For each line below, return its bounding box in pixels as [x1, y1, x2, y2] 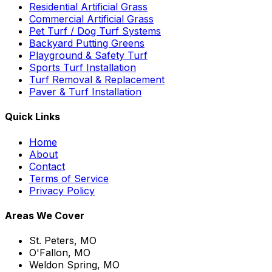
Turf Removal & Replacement [29, 73, 165, 86]
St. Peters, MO [29, 234, 97, 247]
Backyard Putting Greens [29, 37, 144, 50]
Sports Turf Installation [29, 61, 136, 74]
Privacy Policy [29, 184, 95, 197]
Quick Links [5, 110, 60, 123]
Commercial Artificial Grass [29, 13, 154, 25]
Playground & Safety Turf [29, 49, 148, 62]
